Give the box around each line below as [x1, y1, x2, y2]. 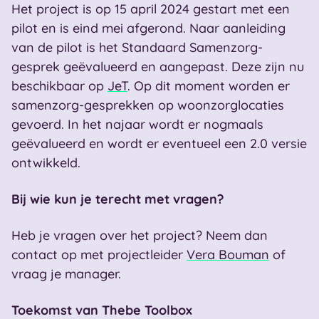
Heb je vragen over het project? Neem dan [11, 227, 268, 244]
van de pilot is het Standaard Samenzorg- [11, 39, 263, 56]
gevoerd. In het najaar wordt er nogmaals [11, 116, 263, 132]
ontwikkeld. [11, 155, 80, 171]
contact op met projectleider [11, 246, 187, 263]
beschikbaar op [11, 78, 108, 94]
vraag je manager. [11, 266, 125, 282]
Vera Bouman [187, 246, 269, 263]
